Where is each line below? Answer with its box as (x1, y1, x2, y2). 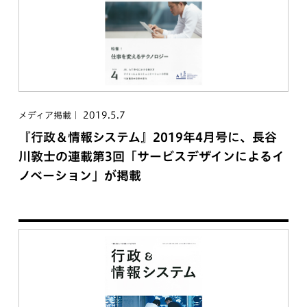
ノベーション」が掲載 (18, 169, 141, 182)
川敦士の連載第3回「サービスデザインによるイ (18, 149, 284, 162)
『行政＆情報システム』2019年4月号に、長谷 (18, 130, 277, 143)
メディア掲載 (18, 110, 71, 120)
